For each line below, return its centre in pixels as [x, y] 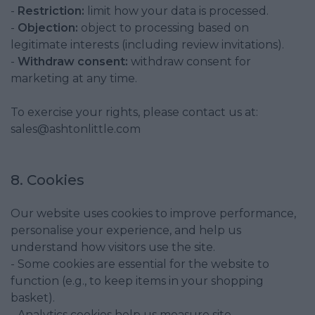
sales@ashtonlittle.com [76, 129]
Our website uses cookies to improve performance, [153, 213]
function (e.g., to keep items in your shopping [137, 281]
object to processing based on [163, 28]
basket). [33, 298]
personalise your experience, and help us [126, 230]
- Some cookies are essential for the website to [140, 264]
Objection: [48, 28]
